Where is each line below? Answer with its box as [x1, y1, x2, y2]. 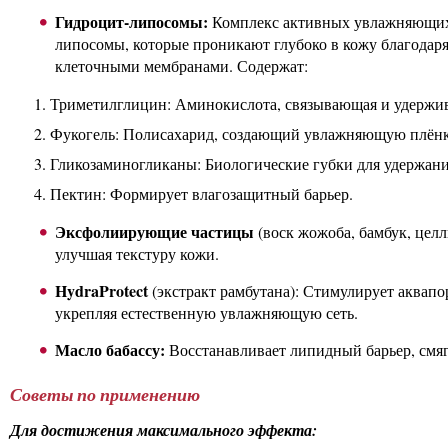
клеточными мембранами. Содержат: [55, 54, 308, 76]
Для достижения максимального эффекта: [10, 419, 317, 442]
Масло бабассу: [55, 337, 165, 361]
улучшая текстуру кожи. [55, 242, 219, 264]
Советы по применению [10, 381, 200, 407]
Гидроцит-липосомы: [55, 9, 208, 33]
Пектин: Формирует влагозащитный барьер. [50, 182, 353, 204]
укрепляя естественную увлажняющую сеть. [55, 301, 358, 323]
